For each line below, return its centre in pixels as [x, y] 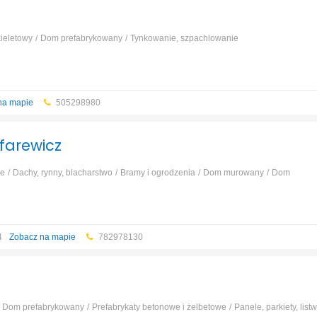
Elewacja [20, 192]
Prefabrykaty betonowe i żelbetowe [159, 307]
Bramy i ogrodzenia [157, 173]
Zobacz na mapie [42, 237]
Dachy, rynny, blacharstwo [62, 173]
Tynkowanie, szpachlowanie [184, 38]
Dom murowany [233, 173]
